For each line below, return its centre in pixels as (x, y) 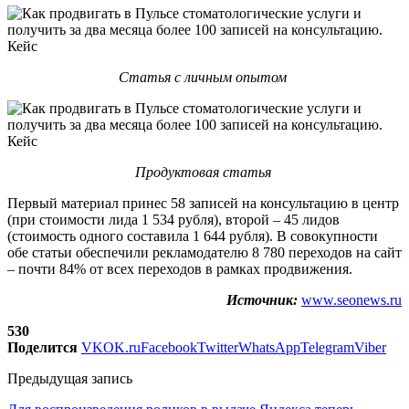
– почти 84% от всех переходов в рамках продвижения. (180, 268)
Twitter (218, 347)
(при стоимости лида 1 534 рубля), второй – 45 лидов (173, 219)
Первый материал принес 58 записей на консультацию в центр (203, 203)
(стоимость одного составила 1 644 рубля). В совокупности (193, 236)
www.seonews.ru (351, 299)
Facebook (169, 347)
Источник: (262, 299)
